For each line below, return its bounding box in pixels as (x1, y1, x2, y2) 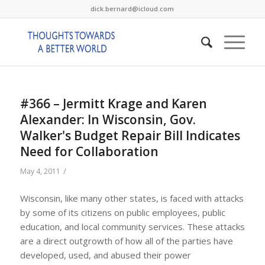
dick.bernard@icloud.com (91, 4, 174, 13)
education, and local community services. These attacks (20, 220, 245, 232)
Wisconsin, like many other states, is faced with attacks (20, 192, 244, 204)
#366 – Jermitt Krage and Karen (20, 95, 207, 112)
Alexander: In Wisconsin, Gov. (20, 111, 196, 128)
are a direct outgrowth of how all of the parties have (20, 234, 233, 247)
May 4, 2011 (20, 166, 60, 176)
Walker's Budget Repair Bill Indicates (20, 127, 240, 144)
